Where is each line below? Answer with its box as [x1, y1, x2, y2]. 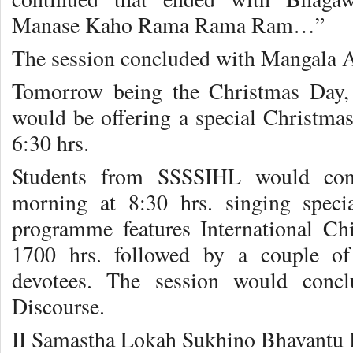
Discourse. [12, 292, 105, 321]
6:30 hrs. [12, 128, 89, 158]
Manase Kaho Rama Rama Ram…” [12, 10, 325, 40]
